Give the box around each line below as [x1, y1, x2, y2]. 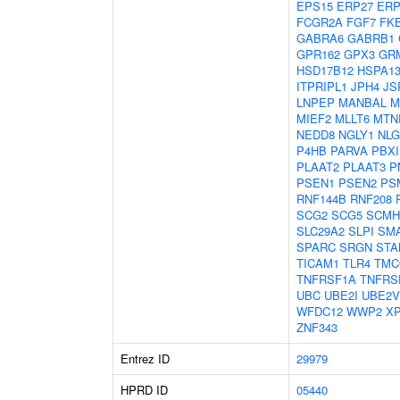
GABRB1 [347, 29, 395, 46]
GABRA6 [296, 29, 344, 46]
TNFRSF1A [296, 271, 356, 287]
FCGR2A [296, 13, 343, 30]
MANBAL [338, 94, 387, 111]
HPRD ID [121, 381, 168, 398]
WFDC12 [296, 303, 343, 320]
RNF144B [296, 190, 346, 207]
